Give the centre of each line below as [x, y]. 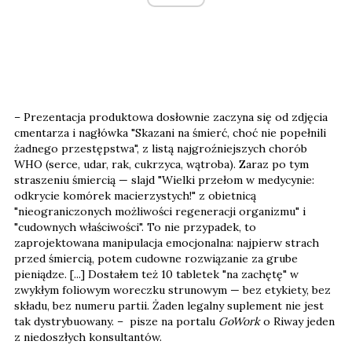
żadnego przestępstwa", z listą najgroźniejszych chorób [161, 149]
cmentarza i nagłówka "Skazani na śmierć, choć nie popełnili [170, 133]
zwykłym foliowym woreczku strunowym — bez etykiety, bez [172, 290]
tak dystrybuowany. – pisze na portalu [116, 322]
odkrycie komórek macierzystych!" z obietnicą [135, 196]
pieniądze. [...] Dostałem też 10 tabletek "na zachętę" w [156, 275]
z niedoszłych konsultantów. [88, 337]
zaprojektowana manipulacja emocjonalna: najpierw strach [167, 243]
